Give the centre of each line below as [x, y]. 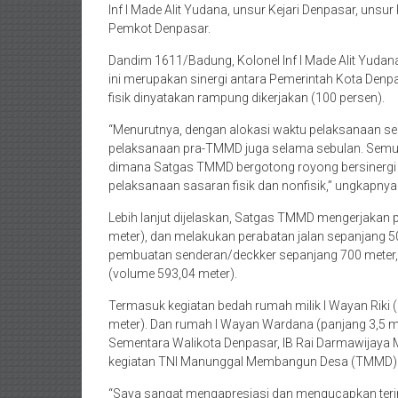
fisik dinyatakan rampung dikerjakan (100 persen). [247, 98]
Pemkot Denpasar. [159, 28]
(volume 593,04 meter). [174, 274]
